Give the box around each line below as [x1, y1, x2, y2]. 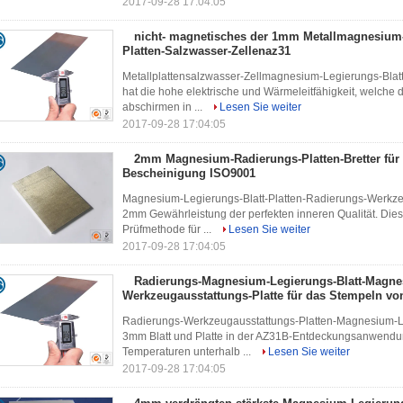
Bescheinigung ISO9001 [122, 166, 255, 180]
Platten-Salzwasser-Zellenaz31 [122, 44, 291, 58]
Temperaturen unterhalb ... [122, 345, 254, 358]
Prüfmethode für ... [122, 223, 214, 236]
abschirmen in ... [122, 101, 205, 113]
